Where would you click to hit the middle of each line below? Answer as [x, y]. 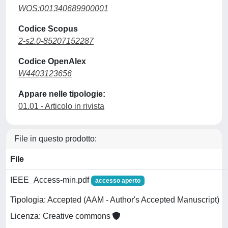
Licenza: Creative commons [61, 216]
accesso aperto [118, 180]
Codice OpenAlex [52, 61]
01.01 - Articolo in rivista [61, 106]
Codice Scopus [48, 28]
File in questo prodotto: [55, 138]
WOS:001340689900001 [63, 8]
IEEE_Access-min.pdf [51, 180]
